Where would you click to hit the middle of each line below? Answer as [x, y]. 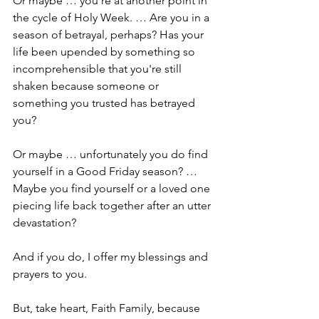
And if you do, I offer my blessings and [112, 257]
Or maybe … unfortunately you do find [112, 155]
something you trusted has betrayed [105, 103]
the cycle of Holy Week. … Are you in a [113, 18]
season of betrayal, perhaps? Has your [110, 35]
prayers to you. [50, 274]
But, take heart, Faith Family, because [108, 308]
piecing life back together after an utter [113, 206]
